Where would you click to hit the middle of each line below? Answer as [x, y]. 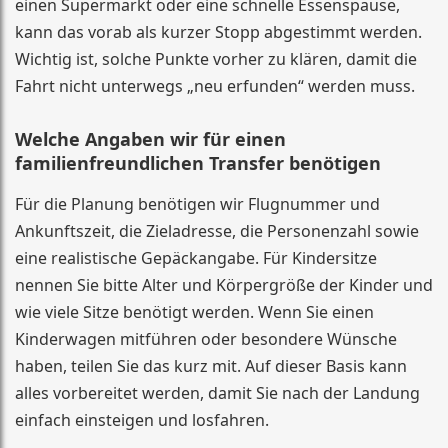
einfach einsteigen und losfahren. [142, 420]
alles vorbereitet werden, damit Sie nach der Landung [217, 393]
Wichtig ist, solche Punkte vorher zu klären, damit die [216, 59]
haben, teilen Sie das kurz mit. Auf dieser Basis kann [211, 366]
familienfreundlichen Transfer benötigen [198, 163]
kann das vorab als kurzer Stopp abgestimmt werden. [218, 32]
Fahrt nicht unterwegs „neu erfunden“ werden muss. [215, 86]
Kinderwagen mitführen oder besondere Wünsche [206, 339]
